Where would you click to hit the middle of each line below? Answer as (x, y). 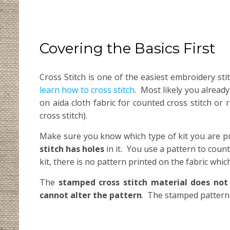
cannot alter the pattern (91, 195)
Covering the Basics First (127, 48)
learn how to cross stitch (87, 90)
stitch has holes (72, 149)
